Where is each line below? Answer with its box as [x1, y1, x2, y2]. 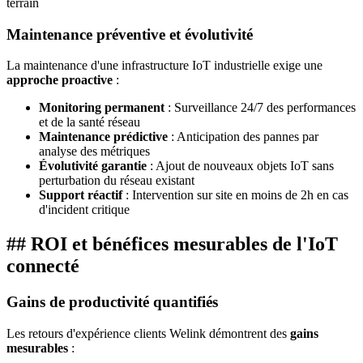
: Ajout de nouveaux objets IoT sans [147, 159, 334, 173]
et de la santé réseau [39, 115, 140, 130]
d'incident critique [39, 203, 130, 217]
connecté [6, 255, 79, 277]
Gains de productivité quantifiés [6, 293, 218, 311]
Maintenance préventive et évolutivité [6, 25, 253, 43]
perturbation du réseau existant [39, 173, 194, 188]
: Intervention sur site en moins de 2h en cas [122, 188, 348, 203]
